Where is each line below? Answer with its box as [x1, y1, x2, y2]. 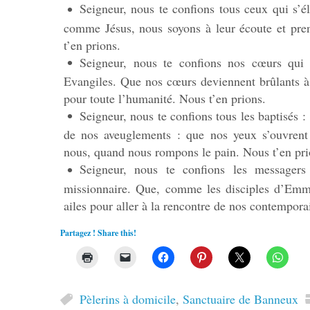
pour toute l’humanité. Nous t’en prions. [64, 89, 266, 107]
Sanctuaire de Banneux [183, 291, 298, 308]
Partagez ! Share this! [60, 227, 136, 239]
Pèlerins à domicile [80, 291, 176, 308]
